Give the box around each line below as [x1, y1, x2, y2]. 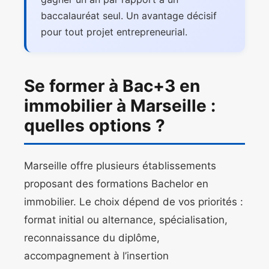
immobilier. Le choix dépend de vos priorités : [24, 196, 243, 208]
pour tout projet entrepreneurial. [41, 26, 187, 38]
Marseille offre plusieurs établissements [24, 160, 216, 172]
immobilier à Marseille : [24, 95, 216, 116]
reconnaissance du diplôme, [24, 232, 160, 244]
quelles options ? [24, 115, 165, 136]
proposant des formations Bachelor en [24, 178, 208, 190]
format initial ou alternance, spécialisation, [24, 214, 228, 226]
